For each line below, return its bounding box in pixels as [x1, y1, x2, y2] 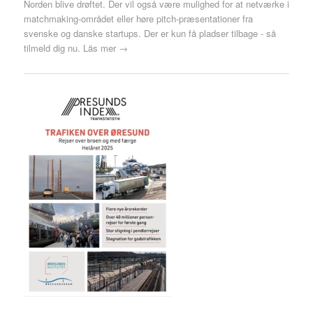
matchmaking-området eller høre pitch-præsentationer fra [23, 11, 253, 25]
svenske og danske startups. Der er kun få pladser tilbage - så [23, 26, 276, 40]
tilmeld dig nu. [23, 41, 83, 54]
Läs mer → [82, 41, 128, 54]
